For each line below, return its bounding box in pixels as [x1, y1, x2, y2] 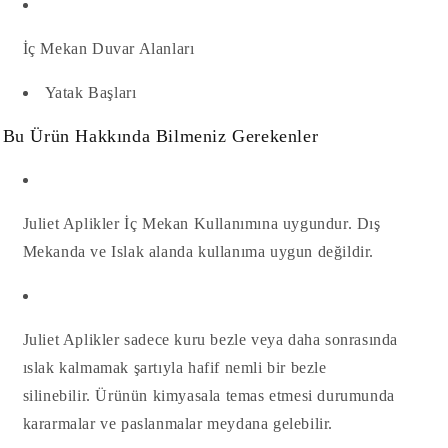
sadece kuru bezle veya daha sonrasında [119, 331, 398, 348]
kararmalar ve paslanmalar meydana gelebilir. [22, 415, 333, 432]
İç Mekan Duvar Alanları [22, 40, 199, 57]
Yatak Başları [44, 84, 137, 101]
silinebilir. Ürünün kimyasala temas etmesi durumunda [22, 387, 395, 404]
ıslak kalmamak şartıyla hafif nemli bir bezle [22, 359, 327, 376]
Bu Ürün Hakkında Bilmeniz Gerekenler [2, 126, 319, 146]
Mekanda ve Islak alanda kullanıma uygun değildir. [22, 243, 374, 260]
